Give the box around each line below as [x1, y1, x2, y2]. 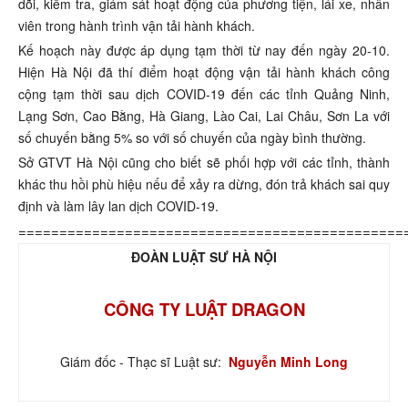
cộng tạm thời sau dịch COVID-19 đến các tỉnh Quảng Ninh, [18, 84, 390, 103]
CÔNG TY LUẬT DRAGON [103, 296, 305, 321]
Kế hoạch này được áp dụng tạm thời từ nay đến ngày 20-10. [18, 40, 390, 59]
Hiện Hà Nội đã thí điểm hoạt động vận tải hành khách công [18, 62, 390, 81]
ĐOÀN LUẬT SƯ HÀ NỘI [131, 247, 277, 266]
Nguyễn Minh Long [229, 352, 348, 371]
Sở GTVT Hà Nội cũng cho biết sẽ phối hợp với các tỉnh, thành [18, 152, 390, 171]
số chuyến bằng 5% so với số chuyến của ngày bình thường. [18, 127, 366, 147]
